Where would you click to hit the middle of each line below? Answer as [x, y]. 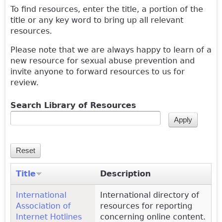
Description [125, 173]
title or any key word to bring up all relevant [97, 20]
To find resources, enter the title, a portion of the [107, 9]
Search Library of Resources [73, 105]
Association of [43, 206]
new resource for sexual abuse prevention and [103, 61]
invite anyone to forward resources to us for [98, 72]
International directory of [150, 195]
